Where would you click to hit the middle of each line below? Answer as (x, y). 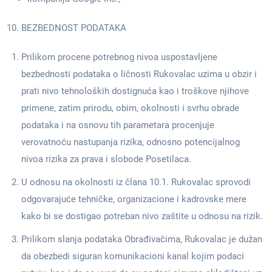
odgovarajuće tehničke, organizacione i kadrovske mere (134, 199)
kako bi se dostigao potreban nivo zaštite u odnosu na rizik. (142, 216)
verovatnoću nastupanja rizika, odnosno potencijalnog (131, 142)
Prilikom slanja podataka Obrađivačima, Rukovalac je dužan (142, 239)
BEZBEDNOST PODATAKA (74, 28)
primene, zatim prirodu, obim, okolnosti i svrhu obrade (130, 108)
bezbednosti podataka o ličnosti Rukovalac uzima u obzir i (139, 74)
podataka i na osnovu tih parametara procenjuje (118, 125)
